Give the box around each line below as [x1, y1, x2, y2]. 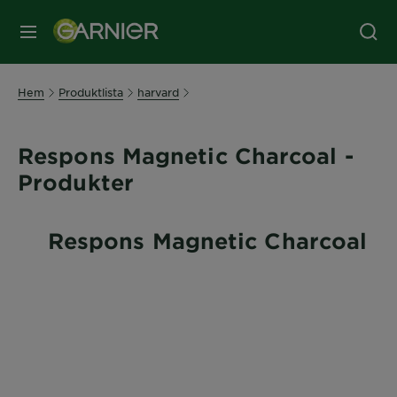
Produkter [18, 169, 134, 195]
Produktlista [58, 85, 123, 99]
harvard [137, 85, 179, 99]
